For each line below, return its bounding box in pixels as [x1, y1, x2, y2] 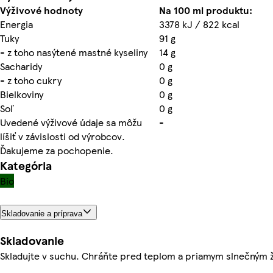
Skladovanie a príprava [1, 208, 82, 218]
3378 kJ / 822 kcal [159, 16, 239, 31]
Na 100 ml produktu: [159, 2, 252, 17]
